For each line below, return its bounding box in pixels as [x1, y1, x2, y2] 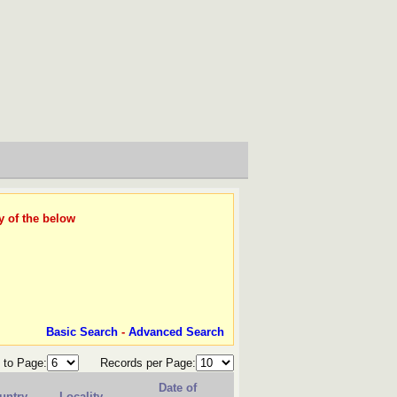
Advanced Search [128, 324, 224, 339]
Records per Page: [97, 356, 196, 370]
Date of [159, 381, 197, 394]
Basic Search [46, 324, 118, 339]
